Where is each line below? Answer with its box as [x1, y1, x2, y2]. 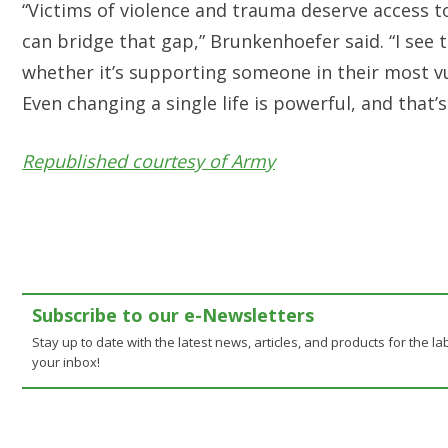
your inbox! [32, 353, 100, 371]
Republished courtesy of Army [22, 149, 275, 173]
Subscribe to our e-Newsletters [32, 303, 314, 327]
